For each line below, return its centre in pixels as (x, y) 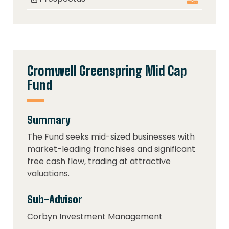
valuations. (48, 174)
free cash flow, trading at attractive (99, 162)
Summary (49, 120)
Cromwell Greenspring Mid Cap (107, 71)
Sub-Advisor (55, 200)
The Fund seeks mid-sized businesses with (111, 137)
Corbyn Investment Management (95, 217)
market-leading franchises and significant (111, 149)
